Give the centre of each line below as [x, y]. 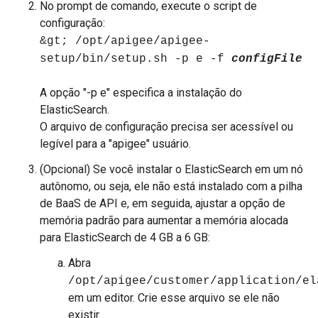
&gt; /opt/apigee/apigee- [125, 41]
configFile [267, 59]
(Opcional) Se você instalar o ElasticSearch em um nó [171, 169]
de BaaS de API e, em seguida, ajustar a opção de [163, 203]
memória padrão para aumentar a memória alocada [164, 220]
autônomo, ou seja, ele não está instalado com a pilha [171, 186]
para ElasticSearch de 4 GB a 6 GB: [125, 237]
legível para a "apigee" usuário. [115, 144]
